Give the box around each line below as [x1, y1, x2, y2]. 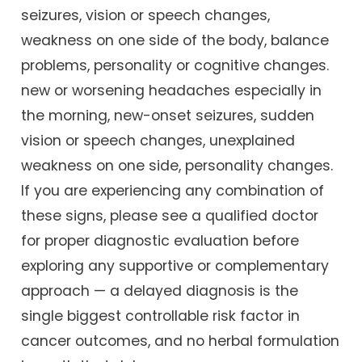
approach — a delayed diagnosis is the [21, 280, 299, 301]
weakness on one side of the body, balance [21, 30, 330, 50]
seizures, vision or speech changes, [21, 5, 271, 25]
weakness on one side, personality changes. [21, 155, 334, 175]
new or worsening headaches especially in [21, 80, 322, 100]
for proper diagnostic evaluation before [21, 230, 300, 250]
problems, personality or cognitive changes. [21, 55, 330, 75]
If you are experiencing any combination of [21, 180, 325, 200]
